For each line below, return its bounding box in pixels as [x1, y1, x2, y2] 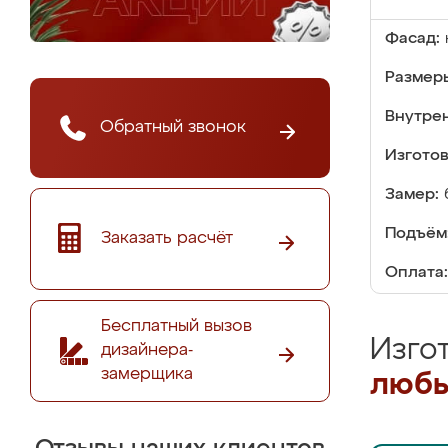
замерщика [101, 365, 193, 383]
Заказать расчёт [101, 229, 233, 247]
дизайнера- [101, 341, 193, 359]
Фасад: [385, 31, 440, 47]
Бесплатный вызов [101, 317, 252, 335]
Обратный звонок [100, 118, 246, 136]
